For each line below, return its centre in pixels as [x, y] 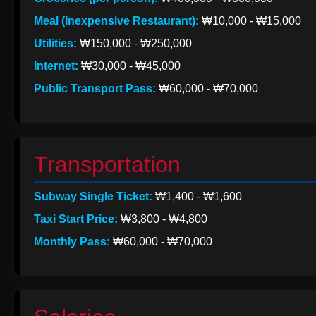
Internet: [56, 66]
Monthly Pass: [72, 242]
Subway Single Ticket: [93, 196]
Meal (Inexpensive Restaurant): [116, 21]
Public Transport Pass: [95, 89]
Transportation [107, 164]
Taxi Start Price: [76, 219]
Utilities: [55, 43]
